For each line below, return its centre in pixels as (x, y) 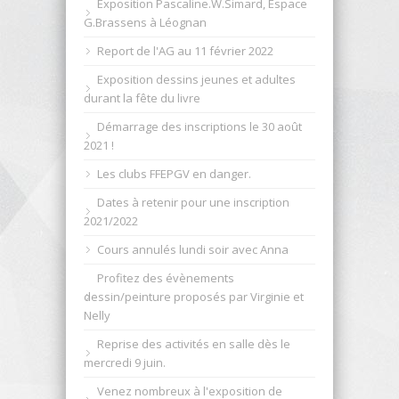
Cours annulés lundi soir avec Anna (193, 249)
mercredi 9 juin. (125, 362)
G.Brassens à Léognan (145, 22)
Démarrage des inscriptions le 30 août (199, 126)
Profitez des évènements (166, 277)
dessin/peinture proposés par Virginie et (194, 296)
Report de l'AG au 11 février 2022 (185, 50)
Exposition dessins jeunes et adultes (196, 79)
